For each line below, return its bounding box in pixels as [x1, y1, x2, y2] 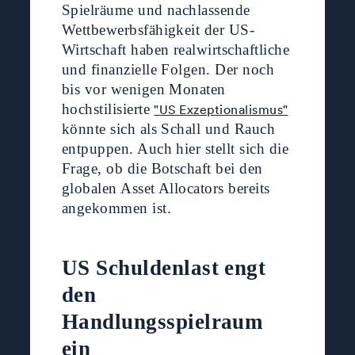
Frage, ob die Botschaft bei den [61, 160, 263, 177]
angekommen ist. [61, 200, 171, 217]
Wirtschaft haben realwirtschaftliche [61, 41, 290, 59]
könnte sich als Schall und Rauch [61, 120, 276, 138]
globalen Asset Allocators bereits [61, 180, 270, 197]
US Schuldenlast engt [61, 256, 266, 281]
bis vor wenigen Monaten [61, 81, 226, 98]
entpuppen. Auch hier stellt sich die [61, 140, 289, 158]
